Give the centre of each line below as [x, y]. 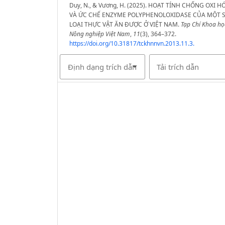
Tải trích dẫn [178, 67]
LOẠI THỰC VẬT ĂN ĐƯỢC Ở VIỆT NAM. [125, 24]
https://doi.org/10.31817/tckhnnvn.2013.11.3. [132, 43]
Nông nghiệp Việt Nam [99, 34]
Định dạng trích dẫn [102, 67]
